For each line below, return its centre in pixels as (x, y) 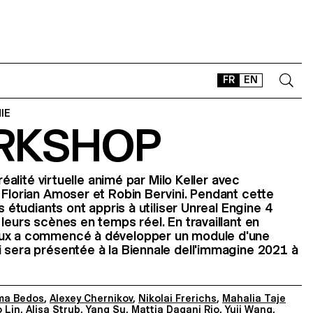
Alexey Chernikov (91, 298)
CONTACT (204, 134)
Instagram (223, 221)
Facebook (245, 221)
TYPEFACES (208, 173)
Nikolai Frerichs (177, 298)
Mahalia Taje (254, 298)
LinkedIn (263, 221)
